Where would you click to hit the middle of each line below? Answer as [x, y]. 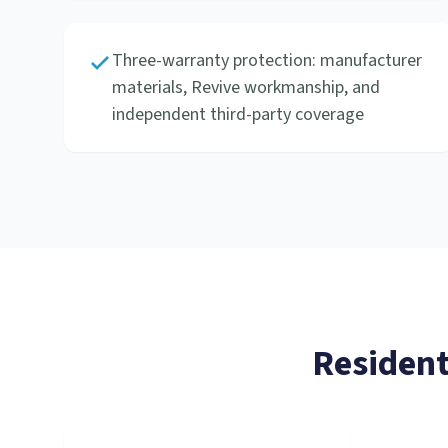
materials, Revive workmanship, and [246, 87]
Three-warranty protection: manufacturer [267, 60]
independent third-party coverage [238, 114]
